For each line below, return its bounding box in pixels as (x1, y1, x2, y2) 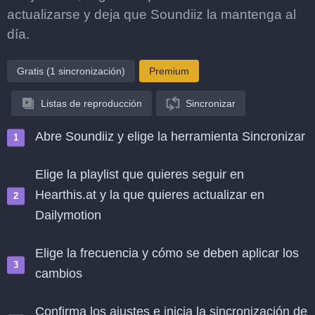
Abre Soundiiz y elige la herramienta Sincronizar (35, 129, 305, 143)
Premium (149, 65, 189, 77)
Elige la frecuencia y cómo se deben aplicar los (35, 246, 299, 260)
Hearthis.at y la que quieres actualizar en (35, 188, 264, 202)
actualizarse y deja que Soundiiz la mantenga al (7, 7, 296, 22)
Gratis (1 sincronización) (17, 65, 125, 77)
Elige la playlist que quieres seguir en (35, 167, 244, 181)
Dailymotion (35, 208, 101, 222)
